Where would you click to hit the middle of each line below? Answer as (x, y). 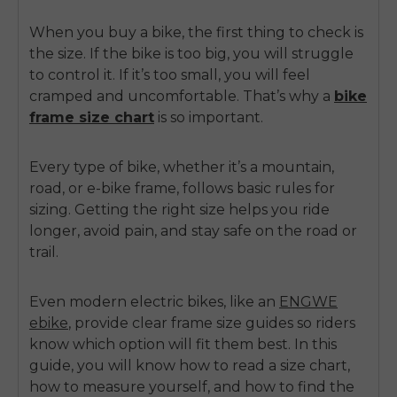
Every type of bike (93, 167)
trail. (44, 252)
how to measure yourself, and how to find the (192, 386)
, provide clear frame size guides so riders (212, 323)
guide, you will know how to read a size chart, (190, 365)
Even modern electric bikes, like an (154, 301)
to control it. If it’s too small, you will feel (170, 74)
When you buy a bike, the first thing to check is (196, 32)
